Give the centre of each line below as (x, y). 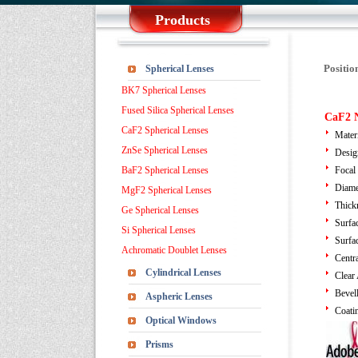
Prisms (159, 344)
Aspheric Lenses (179, 296)
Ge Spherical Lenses (160, 210)
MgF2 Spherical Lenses (167, 190)
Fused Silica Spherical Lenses (178, 110)
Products (183, 20)
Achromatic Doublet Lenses (174, 250)
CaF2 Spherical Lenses (165, 130)
